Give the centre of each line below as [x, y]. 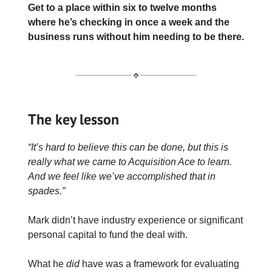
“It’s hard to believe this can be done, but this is [128, 148]
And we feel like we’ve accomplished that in [122, 177]
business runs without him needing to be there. [136, 36]
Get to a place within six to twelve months [122, 7]
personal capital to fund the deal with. [108, 235]
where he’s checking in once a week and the [129, 22]
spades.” [46, 191]
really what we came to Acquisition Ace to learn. [130, 162]
